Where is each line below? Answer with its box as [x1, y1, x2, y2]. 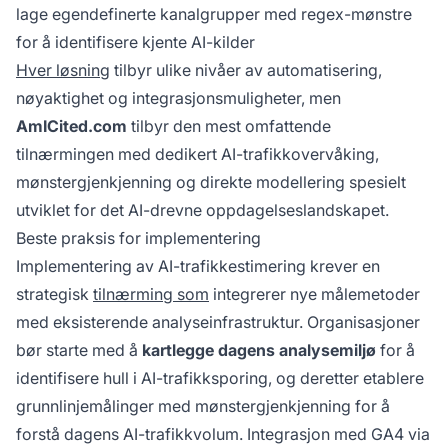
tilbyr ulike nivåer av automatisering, [110, 60, 382, 81]
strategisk [16, 284, 93, 305]
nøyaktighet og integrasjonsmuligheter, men [16, 88, 341, 109]
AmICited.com [16, 116, 127, 137]
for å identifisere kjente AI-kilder [16, 32, 255, 53]
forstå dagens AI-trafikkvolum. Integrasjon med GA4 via [16, 424, 430, 445]
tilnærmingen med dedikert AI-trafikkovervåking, [16, 144, 379, 165]
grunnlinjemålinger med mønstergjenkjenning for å [16, 396, 390, 417]
